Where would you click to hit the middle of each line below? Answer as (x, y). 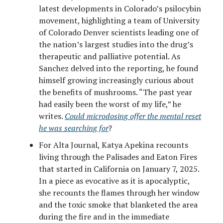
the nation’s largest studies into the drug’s (116, 44)
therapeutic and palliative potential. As (110, 56)
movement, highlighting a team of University (119, 20)
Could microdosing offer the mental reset (133, 116)
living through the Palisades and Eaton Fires (118, 157)
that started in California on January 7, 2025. (119, 168)
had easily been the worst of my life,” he (110, 104)
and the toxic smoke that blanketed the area (118, 204)
